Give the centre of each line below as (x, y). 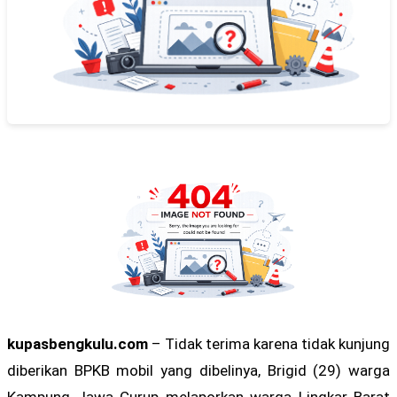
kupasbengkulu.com (78, 344)
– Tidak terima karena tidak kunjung (269, 344)
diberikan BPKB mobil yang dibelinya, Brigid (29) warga (198, 370)
